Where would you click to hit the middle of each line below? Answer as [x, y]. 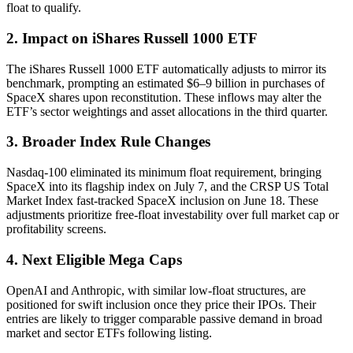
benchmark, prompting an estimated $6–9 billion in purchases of [165, 83]
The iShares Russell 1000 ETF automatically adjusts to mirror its [166, 69]
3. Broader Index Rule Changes [108, 142]
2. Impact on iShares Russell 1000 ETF [132, 38]
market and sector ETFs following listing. [109, 333]
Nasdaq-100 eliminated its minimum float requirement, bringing [164, 173]
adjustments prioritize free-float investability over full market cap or [173, 215]
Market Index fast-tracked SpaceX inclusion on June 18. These [162, 201]
